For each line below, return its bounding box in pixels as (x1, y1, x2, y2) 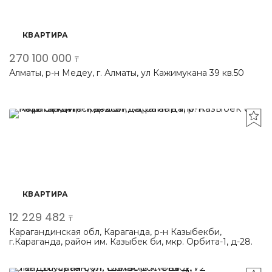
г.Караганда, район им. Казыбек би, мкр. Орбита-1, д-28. (9, 236, 253, 247)
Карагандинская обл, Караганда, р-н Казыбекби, (9, 226, 222, 237)
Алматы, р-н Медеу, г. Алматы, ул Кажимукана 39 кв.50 (9, 67, 244, 78)
